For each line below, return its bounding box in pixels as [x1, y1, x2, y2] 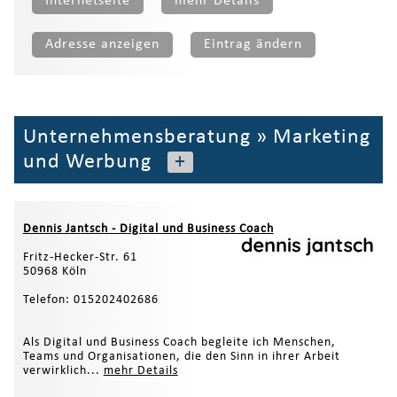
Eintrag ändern [203, 36, 302, 51]
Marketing [272, 126, 370, 148]
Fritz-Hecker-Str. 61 [22, 250, 137, 264]
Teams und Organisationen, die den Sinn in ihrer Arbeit [22, 349, 340, 363]
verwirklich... [22, 363, 104, 378]
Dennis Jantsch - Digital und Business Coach [22, 222, 274, 236]
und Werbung [22, 151, 152, 173]
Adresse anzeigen [44, 36, 160, 51]
